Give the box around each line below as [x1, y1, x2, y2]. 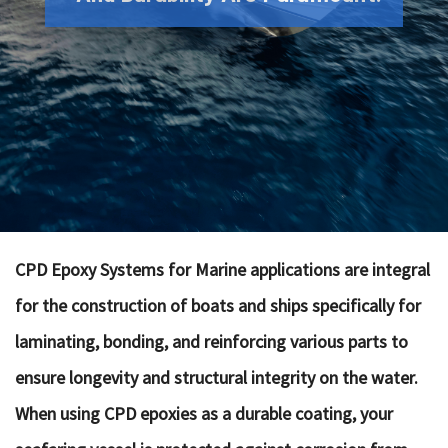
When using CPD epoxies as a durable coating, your [15, 402, 393, 425]
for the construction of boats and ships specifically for [15, 294, 421, 317]
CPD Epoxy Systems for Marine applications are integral [15, 258, 430, 281]
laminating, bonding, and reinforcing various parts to [15, 330, 408, 353]
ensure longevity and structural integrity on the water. [15, 366, 418, 389]
